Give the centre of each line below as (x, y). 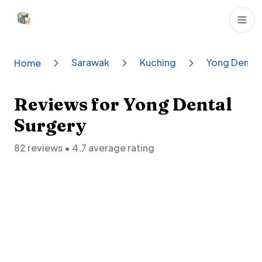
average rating (120, 148)
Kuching (158, 63)
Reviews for (68, 105)
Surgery (50, 126)
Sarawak (90, 63)
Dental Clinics (44, 25)
